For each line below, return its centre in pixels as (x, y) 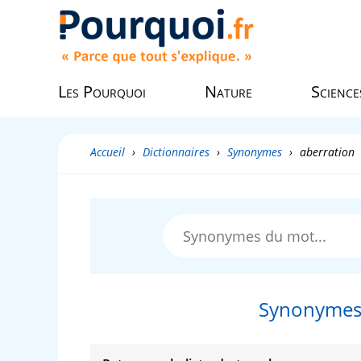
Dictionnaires (176, 152)
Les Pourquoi (102, 91)
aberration (327, 152)
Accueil (108, 152)
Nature (228, 91)
